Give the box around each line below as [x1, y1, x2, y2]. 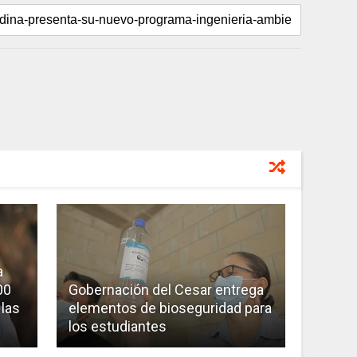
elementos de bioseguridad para [68, 299, 272, 316]
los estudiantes [68, 317, 167, 335]
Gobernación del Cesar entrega [68, 280, 264, 298]
